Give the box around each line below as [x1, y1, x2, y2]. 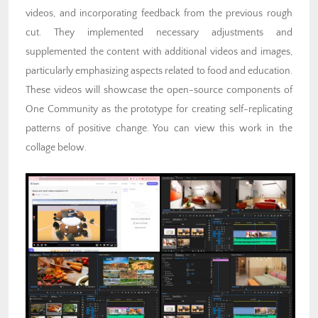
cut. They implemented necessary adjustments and [26, 27, 292, 39]
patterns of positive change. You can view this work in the [26, 123, 292, 135]
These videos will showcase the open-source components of [26, 84, 292, 97]
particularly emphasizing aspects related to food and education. [26, 65, 292, 77]
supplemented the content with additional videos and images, [26, 46, 292, 58]
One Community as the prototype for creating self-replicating [26, 104, 292, 116]
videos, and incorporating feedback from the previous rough [26, 8, 292, 20]
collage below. [26, 142, 87, 154]
